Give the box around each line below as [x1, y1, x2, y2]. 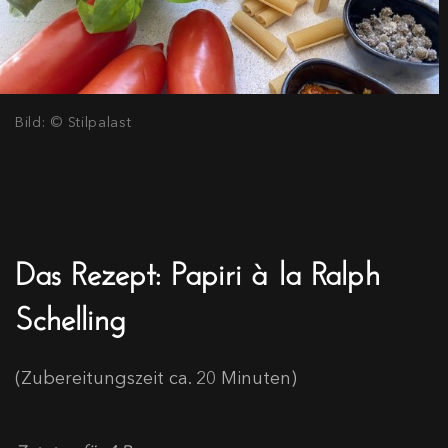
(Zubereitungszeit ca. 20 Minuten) [15, 367, 297, 389]
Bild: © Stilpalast [15, 113, 132, 131]
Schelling [15, 289, 126, 338]
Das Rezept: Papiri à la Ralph [15, 244, 380, 293]
